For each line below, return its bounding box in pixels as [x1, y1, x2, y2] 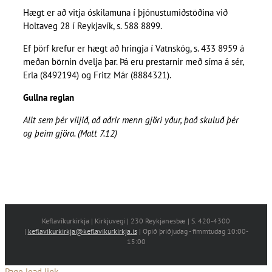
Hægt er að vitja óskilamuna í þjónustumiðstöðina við [22, 7, 228, 19]
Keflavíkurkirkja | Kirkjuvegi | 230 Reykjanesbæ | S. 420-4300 [42, 216, 230, 226]
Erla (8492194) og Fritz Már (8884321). [22, 69, 171, 81]
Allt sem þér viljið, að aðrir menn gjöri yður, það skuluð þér [22, 114, 239, 126]
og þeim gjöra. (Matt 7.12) [22, 127, 117, 140]
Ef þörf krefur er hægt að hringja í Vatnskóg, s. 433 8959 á [22, 42, 244, 55]
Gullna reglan [22, 92, 74, 104]
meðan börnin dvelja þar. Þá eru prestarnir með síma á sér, [22, 56, 243, 68]
